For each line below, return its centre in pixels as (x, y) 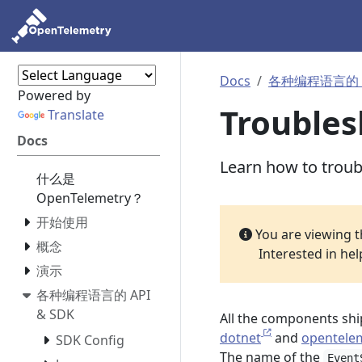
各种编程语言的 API (93, 295)
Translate (76, 115)
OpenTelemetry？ (90, 198)
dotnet (240, 338)
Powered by (54, 95)
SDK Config (90, 340)
